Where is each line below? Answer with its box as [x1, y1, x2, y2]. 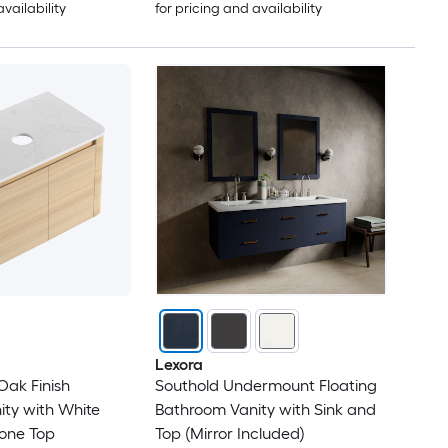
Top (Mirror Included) [154, 424, 305, 444]
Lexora [154, 355, 203, 375]
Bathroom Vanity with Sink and [154, 400, 376, 420]
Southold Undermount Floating [154, 376, 377, 396]
